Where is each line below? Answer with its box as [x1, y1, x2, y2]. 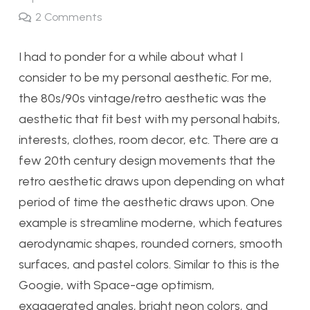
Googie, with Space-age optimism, [19, 277, 215, 293]
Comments [44, 10, 102, 24]
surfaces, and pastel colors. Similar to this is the [19, 257, 280, 273]
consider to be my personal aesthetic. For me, [19, 70, 272, 86]
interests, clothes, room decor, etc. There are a [19, 132, 278, 148]
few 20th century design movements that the [19, 153, 275, 169]
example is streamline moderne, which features [19, 215, 282, 231]
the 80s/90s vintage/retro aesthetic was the [19, 91, 266, 107]
